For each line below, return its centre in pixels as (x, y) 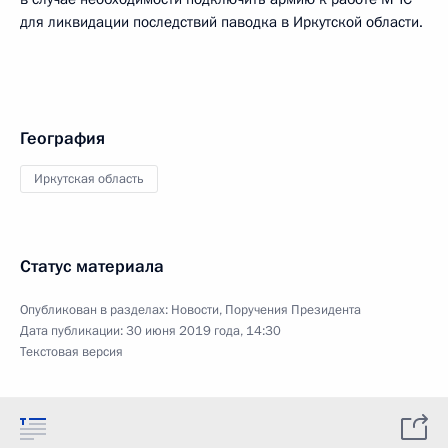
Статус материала (92, 266)
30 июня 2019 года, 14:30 (203, 331)
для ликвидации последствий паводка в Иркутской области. (221, 22)
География (62, 138)
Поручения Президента (293, 310)
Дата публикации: (73, 331)
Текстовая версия (71, 352)
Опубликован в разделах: (95, 310)
